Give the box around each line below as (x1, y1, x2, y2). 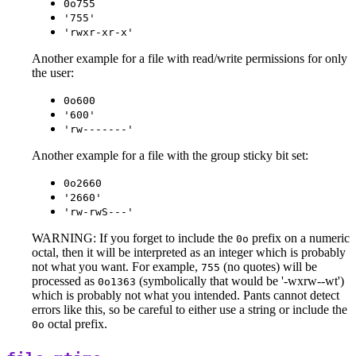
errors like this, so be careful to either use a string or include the (32, 303, 347, 317)
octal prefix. (44, 317, 107, 331)
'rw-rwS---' (64, 206, 133, 219)
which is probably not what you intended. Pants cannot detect (32, 288, 339, 303)
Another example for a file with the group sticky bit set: (32, 149, 308, 163)
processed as (32, 274, 98, 288)
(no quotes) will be (220, 260, 317, 274)
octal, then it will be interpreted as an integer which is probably (32, 246, 346, 260)
